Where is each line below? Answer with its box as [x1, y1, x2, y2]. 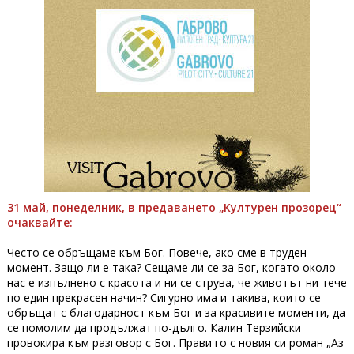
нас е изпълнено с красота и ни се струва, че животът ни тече [6, 274, 347, 290]
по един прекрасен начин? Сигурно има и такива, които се [6, 289, 321, 305]
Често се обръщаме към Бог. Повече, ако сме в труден [6, 244, 307, 260]
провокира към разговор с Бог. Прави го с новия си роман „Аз [6, 334, 344, 350]
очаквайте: [6, 214, 73, 230]
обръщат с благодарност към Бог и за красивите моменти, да [6, 304, 345, 320]
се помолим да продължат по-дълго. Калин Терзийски [6, 319, 301, 335]
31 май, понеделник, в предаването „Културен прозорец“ [6, 199, 341, 215]
